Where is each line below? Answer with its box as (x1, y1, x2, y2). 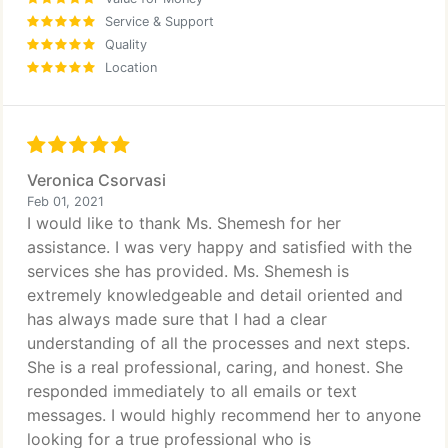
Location (105, 60, 157, 75)
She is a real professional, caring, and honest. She (27, 357, 403, 377)
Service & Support (105, 14, 214, 29)
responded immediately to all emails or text (27, 381, 357, 401)
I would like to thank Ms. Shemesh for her (27, 213, 341, 233)
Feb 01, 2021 (27, 194, 104, 209)
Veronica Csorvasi (27, 170, 166, 190)
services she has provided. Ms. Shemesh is (27, 261, 349, 281)
